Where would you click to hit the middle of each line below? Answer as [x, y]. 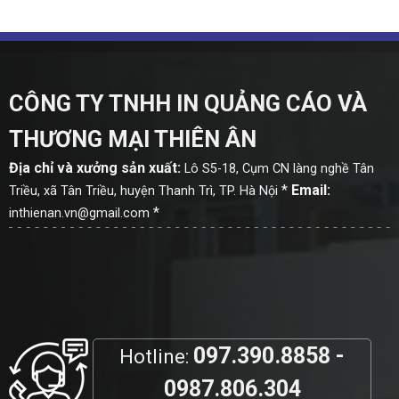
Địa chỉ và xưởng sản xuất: [94, 167]
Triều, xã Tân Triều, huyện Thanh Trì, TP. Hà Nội [143, 191]
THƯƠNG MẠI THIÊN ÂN [132, 138]
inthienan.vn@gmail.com [79, 213]
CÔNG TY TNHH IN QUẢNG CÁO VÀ [187, 103]
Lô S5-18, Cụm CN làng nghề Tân [279, 168]
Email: [310, 190]
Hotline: [156, 357]
